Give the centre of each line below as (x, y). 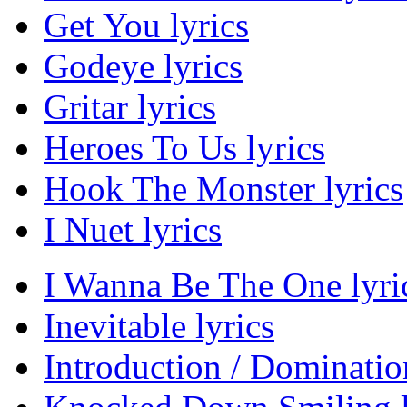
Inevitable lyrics (159, 326)
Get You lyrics (146, 25)
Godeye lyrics (143, 66)
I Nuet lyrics (133, 230)
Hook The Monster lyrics (223, 189)
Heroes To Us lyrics (184, 148)
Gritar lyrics (130, 107)
